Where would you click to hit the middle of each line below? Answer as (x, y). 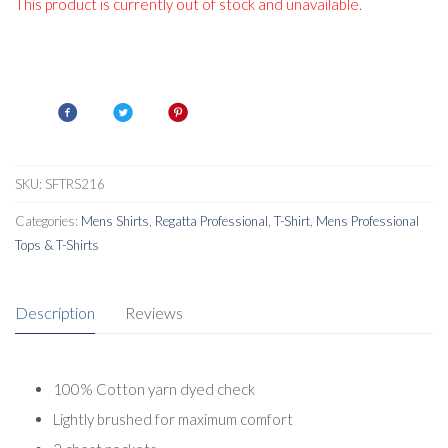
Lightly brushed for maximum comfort (172, 419)
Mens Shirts (115, 220)
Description (55, 312)
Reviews (154, 312)
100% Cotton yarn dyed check (153, 389)
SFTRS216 (75, 183)
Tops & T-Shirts (57, 244)
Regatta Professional (211, 220)
